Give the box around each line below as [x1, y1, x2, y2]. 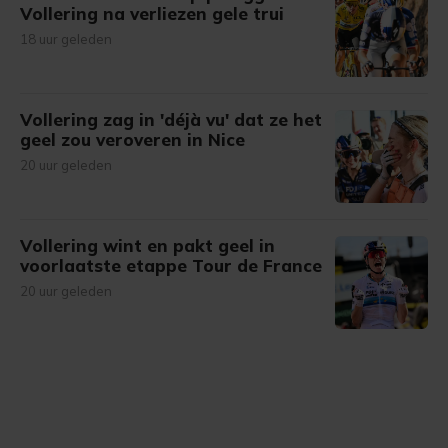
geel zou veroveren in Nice [20, 129, 245, 150]
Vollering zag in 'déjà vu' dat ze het [20, 109, 322, 130]
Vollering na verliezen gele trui [20, 3, 284, 24]
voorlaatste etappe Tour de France [20, 255, 322, 276]
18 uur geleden [20, 31, 112, 47]
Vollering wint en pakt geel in [20, 235, 275, 256]
